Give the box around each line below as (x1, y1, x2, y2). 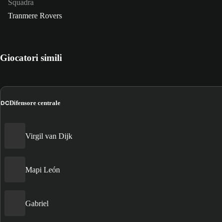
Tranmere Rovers (8, 11, 62, 20)
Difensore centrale (9, 99, 60, 107)
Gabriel (25, 199, 49, 208)
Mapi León (25, 165, 60, 174)
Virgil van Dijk (25, 131, 72, 140)
